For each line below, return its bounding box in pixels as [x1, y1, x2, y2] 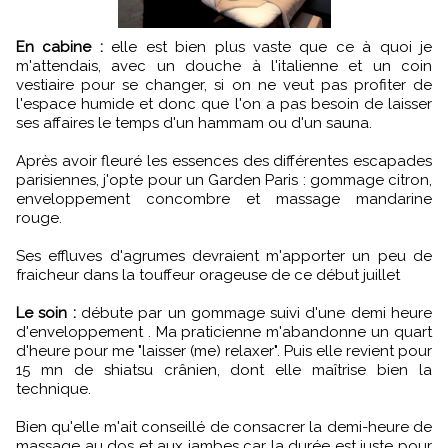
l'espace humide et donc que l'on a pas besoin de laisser [16, 95, 432, 114]
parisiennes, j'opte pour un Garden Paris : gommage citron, [16, 171, 432, 190]
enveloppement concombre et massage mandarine [16, 190, 432, 209]
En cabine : [25, 38, 103, 57]
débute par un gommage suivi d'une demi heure [75, 304, 433, 323]
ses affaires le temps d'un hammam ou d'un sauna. [16, 114, 372, 133]
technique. [16, 380, 91, 399]
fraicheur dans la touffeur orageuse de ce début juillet [16, 266, 400, 285]
